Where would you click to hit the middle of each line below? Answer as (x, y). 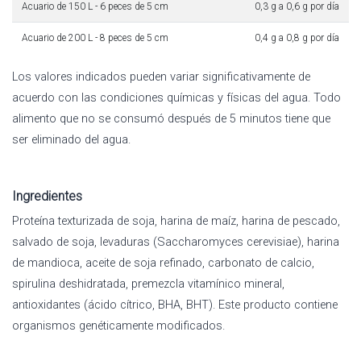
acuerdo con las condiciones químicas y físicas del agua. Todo (176, 97)
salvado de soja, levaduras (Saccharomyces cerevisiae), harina (176, 241)
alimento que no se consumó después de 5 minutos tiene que (171, 118)
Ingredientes (47, 196)
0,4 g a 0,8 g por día (297, 37)
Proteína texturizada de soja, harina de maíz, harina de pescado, (176, 220)
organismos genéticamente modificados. (118, 325)
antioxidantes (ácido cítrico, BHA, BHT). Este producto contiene (175, 304)
